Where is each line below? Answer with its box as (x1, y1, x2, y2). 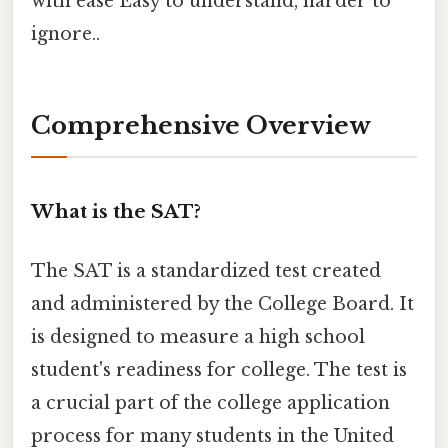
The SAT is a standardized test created (31, 260, 381, 283)
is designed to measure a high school (31, 326, 365, 349)
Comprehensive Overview (31, 111, 371, 141)
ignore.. (31, 22, 100, 45)
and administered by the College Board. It (31, 293, 414, 316)
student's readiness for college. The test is (31, 359, 407, 382)
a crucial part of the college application (31, 392, 390, 415)
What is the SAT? (31, 200, 201, 224)
